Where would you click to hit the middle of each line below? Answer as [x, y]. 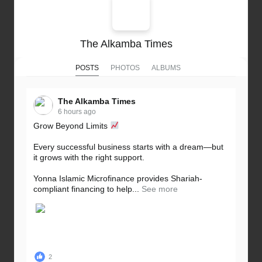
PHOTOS [125, 68]
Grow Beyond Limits [72, 126]
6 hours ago [77, 112]
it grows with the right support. [89, 158]
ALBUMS [166, 68]
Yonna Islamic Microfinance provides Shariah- [118, 179]
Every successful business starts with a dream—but [128, 147]
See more [160, 189]
